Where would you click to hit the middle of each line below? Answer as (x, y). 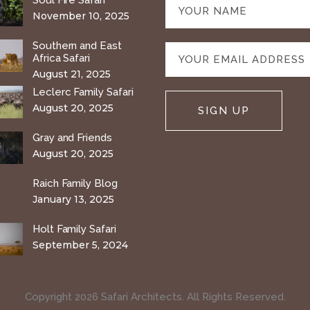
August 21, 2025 (72, 74)
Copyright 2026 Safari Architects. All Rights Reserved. (155, 297)
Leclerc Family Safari (83, 92)
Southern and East (77, 46)
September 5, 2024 (80, 245)
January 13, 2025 (73, 200)
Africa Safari (62, 58)
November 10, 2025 (81, 16)
